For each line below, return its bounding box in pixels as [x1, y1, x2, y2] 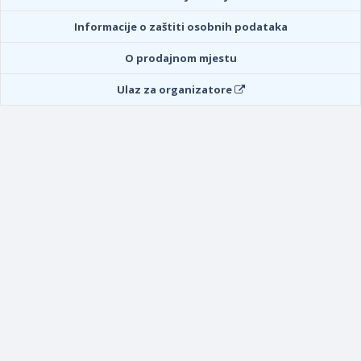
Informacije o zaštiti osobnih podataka [73, 19, 288, 34]
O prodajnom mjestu [124, 51, 237, 65]
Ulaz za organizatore [116, 82, 234, 97]
